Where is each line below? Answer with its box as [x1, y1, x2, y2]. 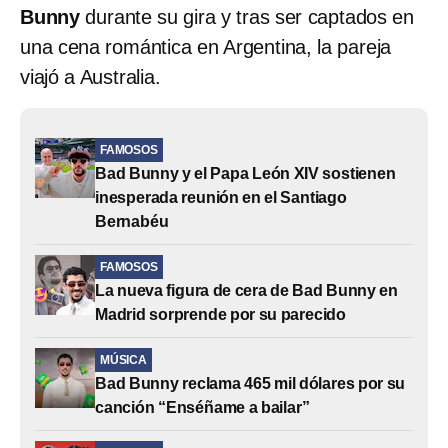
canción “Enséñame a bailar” [95, 398, 310, 416]
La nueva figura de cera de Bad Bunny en [95, 281, 398, 299]
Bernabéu [95, 212, 169, 230]
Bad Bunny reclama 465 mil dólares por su [95, 374, 406, 392]
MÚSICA [100, 352, 147, 367]
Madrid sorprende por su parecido [95, 305, 347, 323]
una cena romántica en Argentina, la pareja [20, 35, 392, 58]
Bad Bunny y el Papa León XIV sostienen [95, 164, 396, 182]
